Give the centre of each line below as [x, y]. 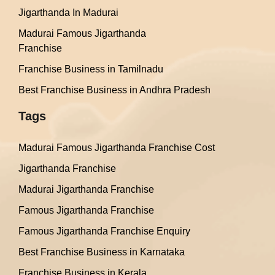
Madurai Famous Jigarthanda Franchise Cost [117, 148]
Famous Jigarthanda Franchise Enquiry [104, 231]
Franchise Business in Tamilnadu [91, 69]
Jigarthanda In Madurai [68, 13]
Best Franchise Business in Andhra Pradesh [114, 90]
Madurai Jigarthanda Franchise [86, 190]
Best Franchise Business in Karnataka [102, 252]
